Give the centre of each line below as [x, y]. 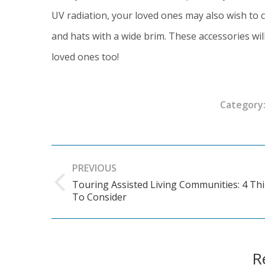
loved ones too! [85, 57]
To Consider [99, 197]
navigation [98, 179]
